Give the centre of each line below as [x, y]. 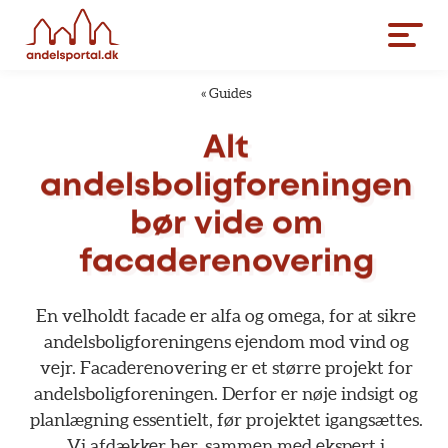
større [296, 367]
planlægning [79, 419]
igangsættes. [373, 419]
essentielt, [172, 419]
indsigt [368, 393]
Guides [230, 93]
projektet [283, 419]
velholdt [96, 315]
